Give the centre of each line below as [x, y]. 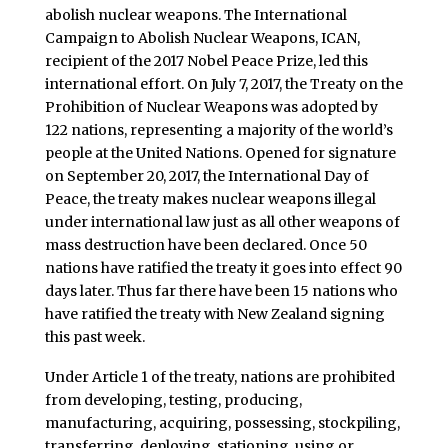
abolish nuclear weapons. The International [195, 15]
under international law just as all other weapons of [222, 222]
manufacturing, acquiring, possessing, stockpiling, [222, 422]
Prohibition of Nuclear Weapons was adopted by [211, 107]
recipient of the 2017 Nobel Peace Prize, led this [206, 61]
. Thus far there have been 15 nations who [254, 291]
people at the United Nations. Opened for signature [220, 153]
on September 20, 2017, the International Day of [206, 176]
